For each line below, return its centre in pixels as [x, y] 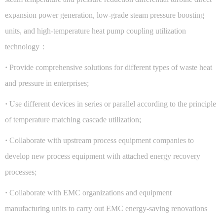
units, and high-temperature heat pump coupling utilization [95, 31]
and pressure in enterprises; [52, 83]
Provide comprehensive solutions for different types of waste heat [111, 67]
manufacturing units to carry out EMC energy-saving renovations [106, 208]
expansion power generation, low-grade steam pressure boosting [105, 15]
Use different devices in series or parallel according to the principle [113, 104]
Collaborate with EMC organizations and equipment [91, 192]
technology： [26, 46]
